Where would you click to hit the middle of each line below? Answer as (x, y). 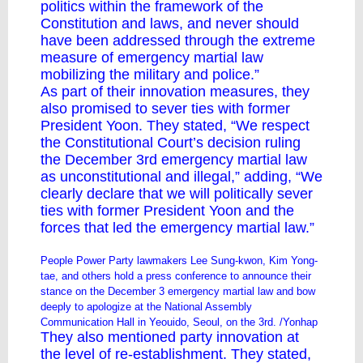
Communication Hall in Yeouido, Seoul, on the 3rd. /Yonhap (179, 322)
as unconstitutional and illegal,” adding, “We (181, 177)
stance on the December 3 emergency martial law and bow (178, 291)
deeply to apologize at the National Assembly (146, 307)
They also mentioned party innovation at (170, 337)
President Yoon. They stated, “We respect (175, 126)
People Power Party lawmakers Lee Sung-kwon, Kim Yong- (179, 261)
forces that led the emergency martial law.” (177, 228)
